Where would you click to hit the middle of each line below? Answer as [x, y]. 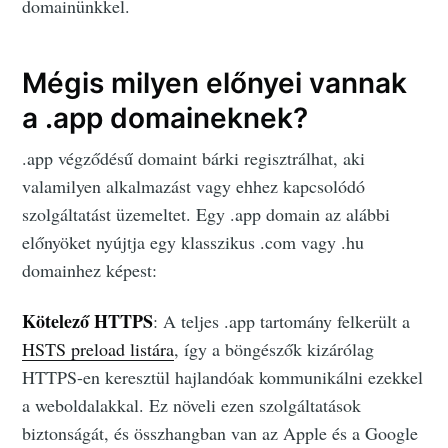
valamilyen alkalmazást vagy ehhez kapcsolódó [194, 186]
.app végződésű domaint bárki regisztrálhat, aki [194, 158]
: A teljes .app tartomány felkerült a [282, 321]
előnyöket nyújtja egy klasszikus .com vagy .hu [193, 242]
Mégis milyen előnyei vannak [215, 82]
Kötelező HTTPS [88, 321]
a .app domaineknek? [165, 117]
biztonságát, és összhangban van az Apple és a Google [220, 433]
